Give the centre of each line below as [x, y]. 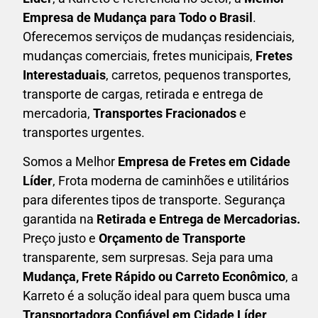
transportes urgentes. [84, 132]
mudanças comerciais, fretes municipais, [139, 55]
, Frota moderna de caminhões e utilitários [171, 181]
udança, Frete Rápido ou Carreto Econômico [160, 277]
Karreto [44, 296]
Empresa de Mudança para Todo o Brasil [138, 17]
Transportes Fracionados [165, 113]
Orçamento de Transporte [172, 238]
